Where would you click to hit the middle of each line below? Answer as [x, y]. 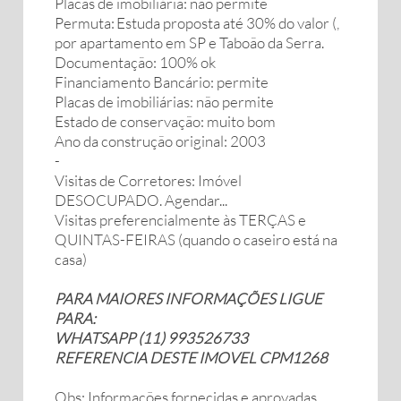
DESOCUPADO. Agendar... [141, 200]
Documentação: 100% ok [135, 62]
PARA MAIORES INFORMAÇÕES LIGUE [188, 299]
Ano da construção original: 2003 [160, 141]
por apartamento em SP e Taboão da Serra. [189, 43]
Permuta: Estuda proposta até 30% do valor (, [197, 23]
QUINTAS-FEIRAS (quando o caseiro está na [196, 239]
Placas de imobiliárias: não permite [164, 102]
